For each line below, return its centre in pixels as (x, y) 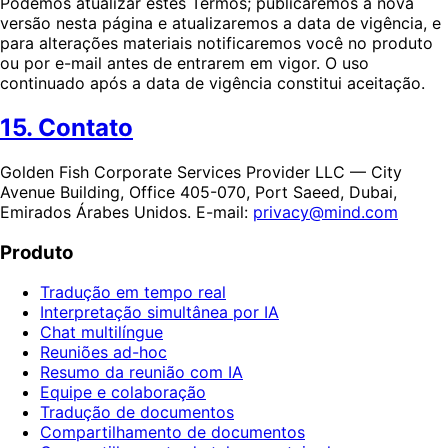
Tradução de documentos (137, 412)
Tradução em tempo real (133, 292)
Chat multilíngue (101, 332)
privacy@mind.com (325, 212)
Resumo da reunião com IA (141, 372)
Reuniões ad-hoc (103, 352)
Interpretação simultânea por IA (159, 312)
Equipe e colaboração (123, 392)
